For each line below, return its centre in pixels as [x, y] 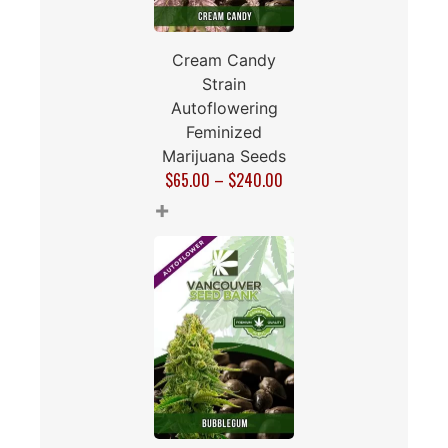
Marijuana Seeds [224, 155]
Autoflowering [224, 107]
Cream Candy [224, 59]
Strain [224, 83]
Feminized [224, 131]
